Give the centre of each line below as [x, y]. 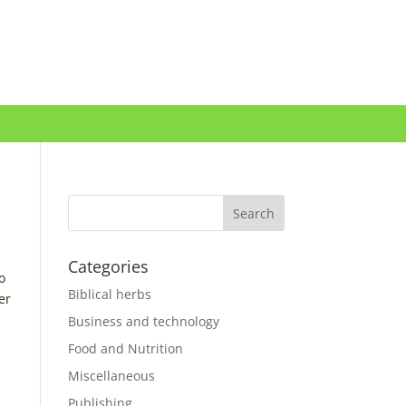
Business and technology [143, 321]
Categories [108, 266]
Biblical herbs [109, 294]
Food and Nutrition [125, 348]
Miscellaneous [111, 375]
